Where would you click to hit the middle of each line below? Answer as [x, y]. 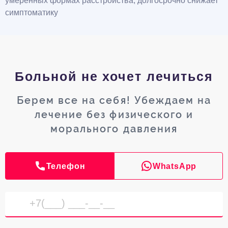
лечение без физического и [114, 115]
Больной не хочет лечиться [114, 77]
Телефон [66, 166]
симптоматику [32, 13]
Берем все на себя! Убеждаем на [114, 101]
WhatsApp [175, 166]
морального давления [114, 129]
